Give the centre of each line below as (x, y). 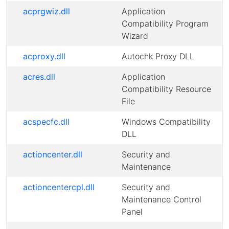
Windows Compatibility (166, 122)
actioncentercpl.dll (59, 187)
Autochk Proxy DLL (158, 56)
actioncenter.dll (53, 154)
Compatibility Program (165, 24)
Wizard (135, 36)
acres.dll (39, 77)
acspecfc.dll (46, 122)
